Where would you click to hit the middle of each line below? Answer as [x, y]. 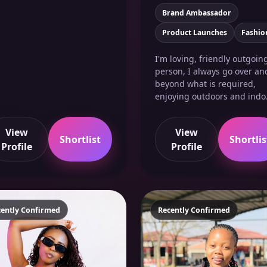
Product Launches [194, 33]
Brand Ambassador [196, 13]
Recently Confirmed [194, 210]
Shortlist [80, 139]
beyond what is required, [205, 83]
